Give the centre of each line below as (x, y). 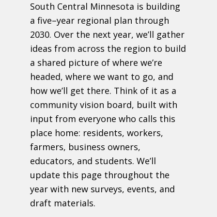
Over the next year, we (101, 34)
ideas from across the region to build (108, 48)
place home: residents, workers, (97, 132)
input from (54, 118)
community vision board (81, 104)
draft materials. (63, 203)
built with (157, 104)
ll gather (167, 34)
